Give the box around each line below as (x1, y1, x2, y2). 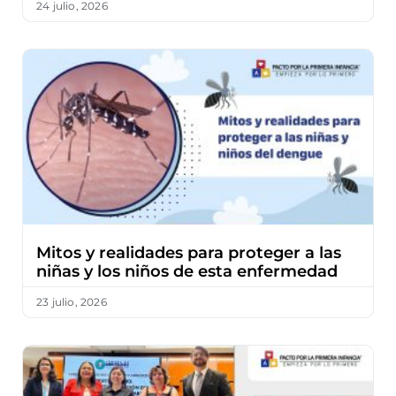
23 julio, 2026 (36, 294, 107, 308)
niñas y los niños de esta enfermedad (36, 261, 338, 281)
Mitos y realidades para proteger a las (36, 242, 341, 263)
